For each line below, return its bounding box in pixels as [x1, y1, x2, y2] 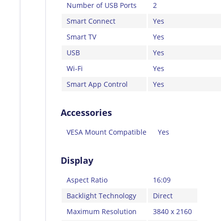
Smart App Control [67, 79, 128, 89]
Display [61, 154, 93, 166]
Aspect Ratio [67, 175, 108, 184]
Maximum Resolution [67, 206, 137, 216]
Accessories [61, 106, 112, 118]
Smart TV [67, 32, 96, 41]
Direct [153, 190, 173, 200]
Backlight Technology [67, 190, 136, 200]
